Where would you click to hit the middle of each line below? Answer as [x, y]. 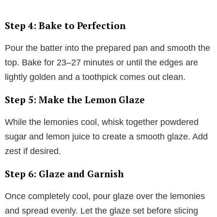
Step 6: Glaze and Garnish [64, 173]
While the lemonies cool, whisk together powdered [102, 122]
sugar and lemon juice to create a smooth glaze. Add [106, 136]
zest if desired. [33, 151]
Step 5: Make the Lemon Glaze [75, 99]
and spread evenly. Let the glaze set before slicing [101, 210]
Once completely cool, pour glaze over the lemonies [105, 196]
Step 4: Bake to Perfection [65, 25]
